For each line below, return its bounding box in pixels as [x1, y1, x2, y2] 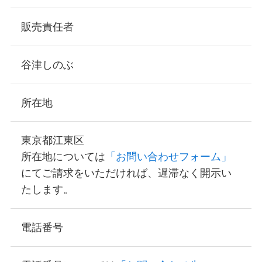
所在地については [20, 151, 105, 163]
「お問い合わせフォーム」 [105, 151, 232, 163]
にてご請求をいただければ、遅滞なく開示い [20, 167, 232, 180]
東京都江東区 [20, 135, 95, 147]
